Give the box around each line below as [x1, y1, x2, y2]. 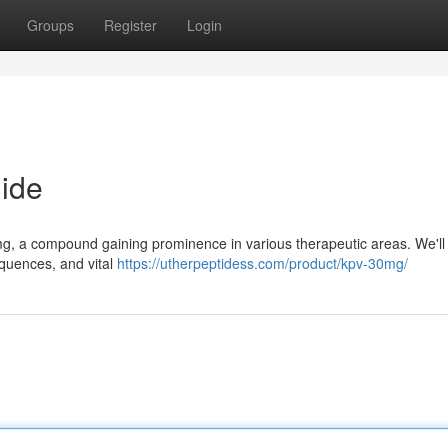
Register [104, 15, 157, 35]
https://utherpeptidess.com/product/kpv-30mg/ [117, 253, 408, 273]
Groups [27, 15, 74, 35]
